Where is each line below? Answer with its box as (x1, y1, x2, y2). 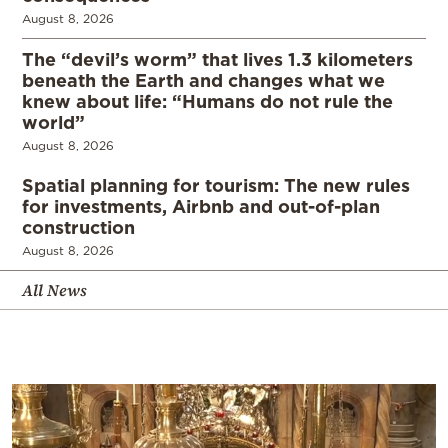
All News (22, 278, 87, 301)
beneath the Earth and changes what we (22, 69, 385, 90)
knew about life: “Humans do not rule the (22, 90, 393, 111)
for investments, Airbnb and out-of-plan (22, 195, 380, 216)
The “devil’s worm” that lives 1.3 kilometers (22, 48, 413, 69)
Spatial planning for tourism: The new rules (22, 174, 410, 195)
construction (22, 216, 135, 237)
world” (22, 111, 85, 132)
